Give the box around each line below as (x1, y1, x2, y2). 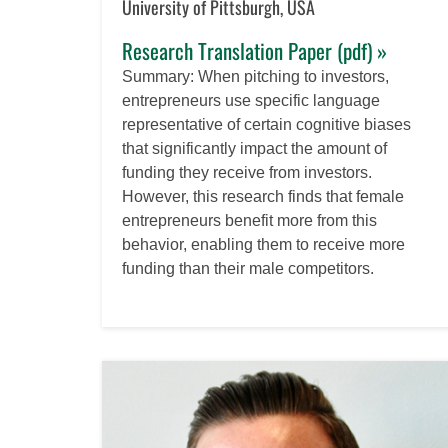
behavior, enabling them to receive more (122, 235, 405, 253)
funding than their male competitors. (122, 259, 374, 277)
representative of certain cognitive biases (122, 115, 411, 133)
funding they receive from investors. (122, 163, 372, 181)
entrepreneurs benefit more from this (122, 211, 377, 229)
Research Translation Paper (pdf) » (122, 34, 387, 66)
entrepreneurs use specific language (122, 91, 380, 109)
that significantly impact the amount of (122, 139, 387, 157)
